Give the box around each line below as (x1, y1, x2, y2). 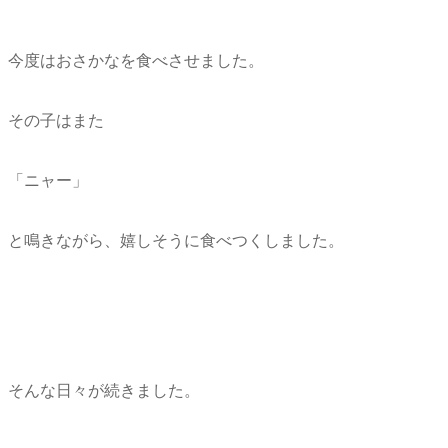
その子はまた (8, 112, 104, 130)
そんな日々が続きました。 (8, 382, 200, 400)
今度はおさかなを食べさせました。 (8, 52, 264, 70)
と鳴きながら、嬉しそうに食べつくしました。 (8, 232, 344, 250)
